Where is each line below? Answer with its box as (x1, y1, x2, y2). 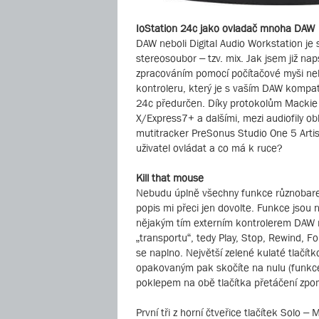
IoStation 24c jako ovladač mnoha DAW (136, 22, 315, 35)
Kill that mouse (136, 172, 204, 184)
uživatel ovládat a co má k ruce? (136, 142, 283, 155)
